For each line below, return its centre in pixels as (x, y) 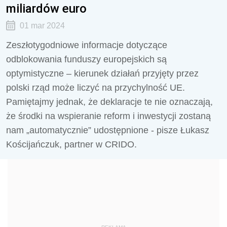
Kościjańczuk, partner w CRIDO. (71, 144)
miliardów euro (46, 8)
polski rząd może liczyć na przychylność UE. (96, 88)
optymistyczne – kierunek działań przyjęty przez (102, 73)
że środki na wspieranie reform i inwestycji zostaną (108, 116)
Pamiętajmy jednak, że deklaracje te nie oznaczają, (109, 102)
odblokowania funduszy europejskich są (86, 59)
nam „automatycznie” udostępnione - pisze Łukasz (108, 130)
